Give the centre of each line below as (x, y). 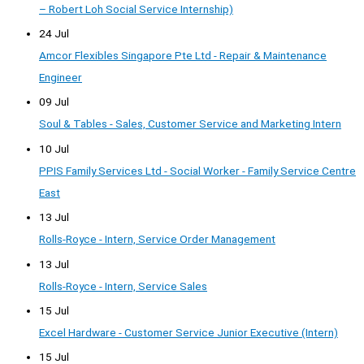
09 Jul (54, 102)
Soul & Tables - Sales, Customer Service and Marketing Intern (190, 124)
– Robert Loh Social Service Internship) (136, 9)
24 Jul (54, 33)
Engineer (61, 77)
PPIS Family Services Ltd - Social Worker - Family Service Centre (197, 170)
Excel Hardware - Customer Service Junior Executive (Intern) (188, 332)
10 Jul (54, 148)
